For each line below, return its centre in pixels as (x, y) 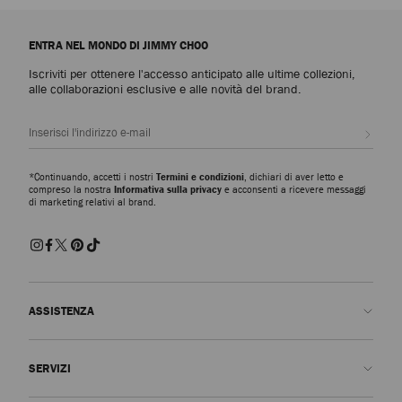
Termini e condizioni (200, 177)
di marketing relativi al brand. (92, 202)
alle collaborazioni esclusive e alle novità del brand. (165, 89)
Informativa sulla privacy (168, 189)
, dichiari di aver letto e (294, 177)
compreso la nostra (71, 189)
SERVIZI (50, 369)
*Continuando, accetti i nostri (92, 177)
